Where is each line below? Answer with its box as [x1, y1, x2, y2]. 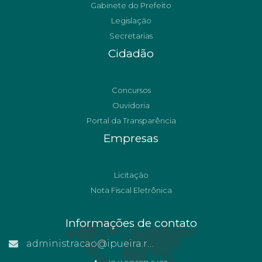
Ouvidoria [112, 101, 150, 110]
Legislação [111, 16, 151, 25]
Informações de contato [65, 216, 197, 230]
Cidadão [108, 47, 154, 60]
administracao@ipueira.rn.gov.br [24, 238, 147, 249]
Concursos [111, 85, 151, 95]
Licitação [113, 170, 149, 180]
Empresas [104, 132, 158, 145]
